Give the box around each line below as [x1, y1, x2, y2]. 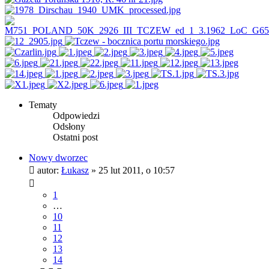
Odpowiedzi [53, 110, 100, 121]
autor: [35, 165, 61, 175]
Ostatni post [53, 131, 98, 142]
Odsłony [53, 121, 85, 131]
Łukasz [61, 165, 89, 175]
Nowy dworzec [29, 152, 88, 163]
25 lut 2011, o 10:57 [98, 165, 175, 175]
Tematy [29, 99, 57, 110]
